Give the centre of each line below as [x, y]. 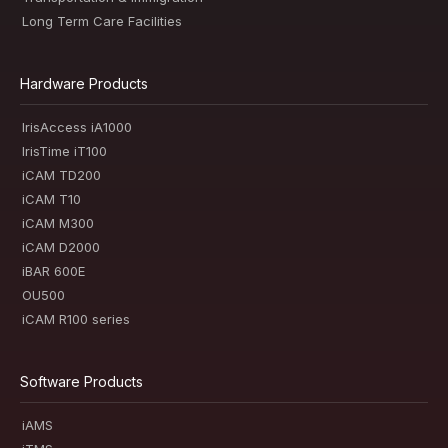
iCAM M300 [58, 222]
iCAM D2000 [61, 246]
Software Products [81, 381]
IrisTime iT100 [64, 150]
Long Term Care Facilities [102, 20]
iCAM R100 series [76, 318]
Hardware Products [84, 83]
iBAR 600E [53, 270]
